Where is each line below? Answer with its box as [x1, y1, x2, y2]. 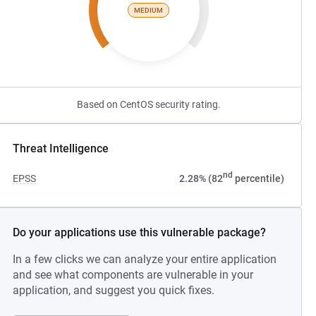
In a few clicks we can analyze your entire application [13, 253, 277, 266]
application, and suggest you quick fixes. [13, 284, 215, 297]
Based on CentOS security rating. [76, 99, 221, 110]
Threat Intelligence [13, 142, 109, 155]
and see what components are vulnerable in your [13, 268, 254, 281]
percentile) [232, 173, 284, 184]
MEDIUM [134, 6, 164, 14]
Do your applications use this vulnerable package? [13, 226, 267, 239]
